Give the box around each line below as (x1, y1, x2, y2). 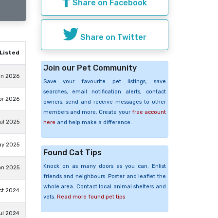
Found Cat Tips (43, 147, 102, 157)
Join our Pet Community (43, 63, 137, 73)
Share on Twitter (78, 32, 146, 42)
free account (131, 109, 166, 115)
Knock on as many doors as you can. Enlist (43, 163, 166, 169)
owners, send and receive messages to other (43, 98, 166, 105)
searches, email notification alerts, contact (43, 88, 166, 95)
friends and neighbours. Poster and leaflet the (43, 173, 166, 180)
